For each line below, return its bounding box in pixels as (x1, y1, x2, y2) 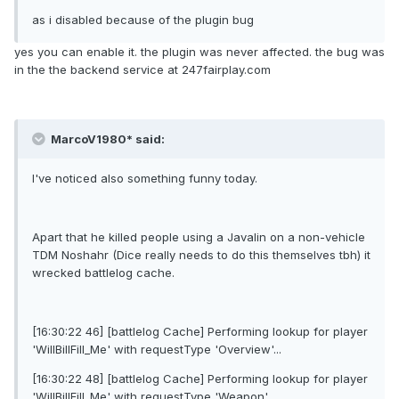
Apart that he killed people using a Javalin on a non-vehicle (32, 230, 365, 245)
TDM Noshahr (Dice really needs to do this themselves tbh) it (32, 248, 370, 263)
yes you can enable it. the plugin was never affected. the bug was (14, 45, 385, 60)
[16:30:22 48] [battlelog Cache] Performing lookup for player (32, 371, 368, 387)
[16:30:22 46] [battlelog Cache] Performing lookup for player (32, 324, 368, 339)
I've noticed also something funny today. (32, 171, 257, 186)
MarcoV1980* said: (48, 132, 165, 147)
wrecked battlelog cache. (32, 265, 175, 281)
